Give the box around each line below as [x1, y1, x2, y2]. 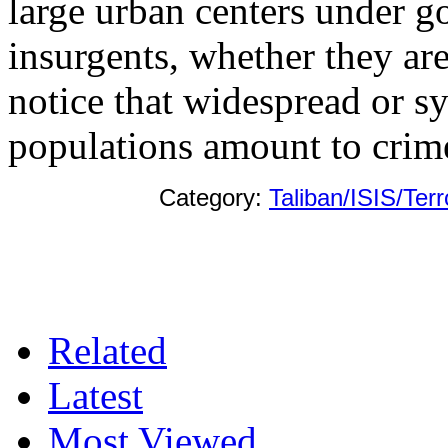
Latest [48, 373, 143, 417]
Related [48, 328, 167, 372]
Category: [159, 183, 269, 211]
